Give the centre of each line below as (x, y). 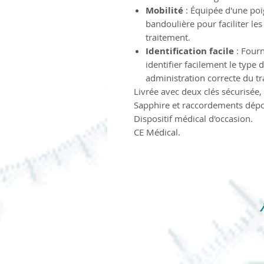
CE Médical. (157, 132)
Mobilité (164, 10)
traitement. (168, 37)
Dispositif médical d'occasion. (193, 118)
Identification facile (190, 51)
